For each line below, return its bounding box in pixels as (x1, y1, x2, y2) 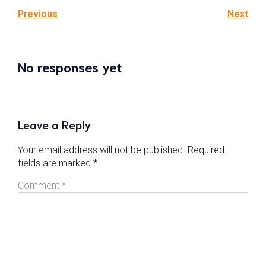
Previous (18, 8, 58, 20)
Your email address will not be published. (18, 144, 185, 156)
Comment (18, 179, 62, 191)
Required (188, 144, 224, 156)
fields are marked (18, 157, 93, 169)
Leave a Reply (18, 116, 91, 132)
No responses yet (18, 57, 122, 75)
